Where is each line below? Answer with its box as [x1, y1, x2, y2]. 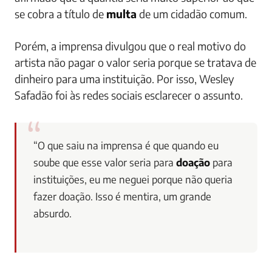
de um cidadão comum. [137, 7, 250, 21]
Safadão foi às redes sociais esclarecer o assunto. [15, 88, 243, 102]
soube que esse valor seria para [33, 156, 176, 169]
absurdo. [33, 207, 72, 220]
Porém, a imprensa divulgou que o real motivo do [15, 39, 246, 53]
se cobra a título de [15, 7, 106, 21]
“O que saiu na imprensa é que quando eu [33, 139, 219, 152]
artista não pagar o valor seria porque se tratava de [15, 55, 256, 69]
